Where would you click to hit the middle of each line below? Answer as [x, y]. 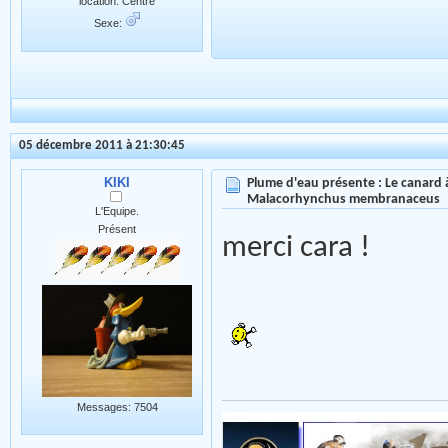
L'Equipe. [117, 210]
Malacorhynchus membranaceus [343, 199]
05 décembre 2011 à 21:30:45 [102, 145]
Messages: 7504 [117, 406]
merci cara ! [296, 248]
